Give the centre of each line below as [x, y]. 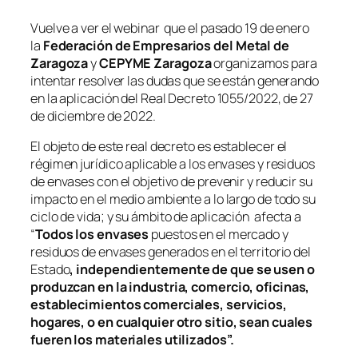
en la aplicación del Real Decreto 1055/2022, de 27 [172, 98]
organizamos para [264, 63]
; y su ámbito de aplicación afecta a [201, 217]
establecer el [250, 147]
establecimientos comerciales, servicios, [159, 305]
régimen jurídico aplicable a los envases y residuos [173, 164]
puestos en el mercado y [220, 235]
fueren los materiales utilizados [129, 340]
